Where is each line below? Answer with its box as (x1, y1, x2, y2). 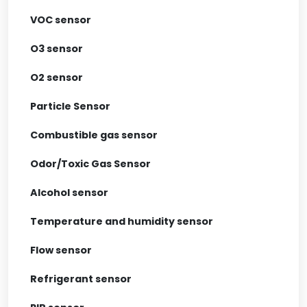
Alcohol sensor (30, 185, 108, 199)
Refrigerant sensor (30, 271, 132, 286)
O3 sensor (30, 41, 83, 56)
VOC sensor (30, 12, 91, 27)
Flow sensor (30, 243, 92, 257)
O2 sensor (30, 70, 83, 84)
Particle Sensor (30, 99, 110, 113)
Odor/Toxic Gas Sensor (30, 156, 151, 171)
